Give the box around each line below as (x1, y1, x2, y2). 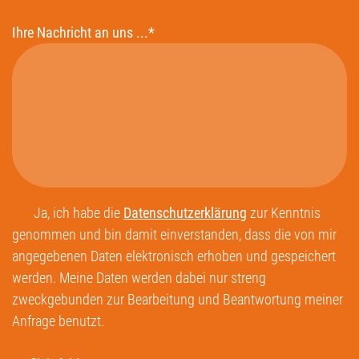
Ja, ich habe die (34, 204, 123, 221)
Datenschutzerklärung (123, 204, 247, 221)
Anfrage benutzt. (12, 312, 104, 329)
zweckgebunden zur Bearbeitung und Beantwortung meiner (12, 290, 343, 308)
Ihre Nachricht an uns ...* (12, 23, 155, 41)
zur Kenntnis (247, 204, 321, 221)
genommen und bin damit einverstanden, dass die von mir (12, 225, 337, 243)
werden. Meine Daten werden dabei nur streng (12, 268, 266, 286)
